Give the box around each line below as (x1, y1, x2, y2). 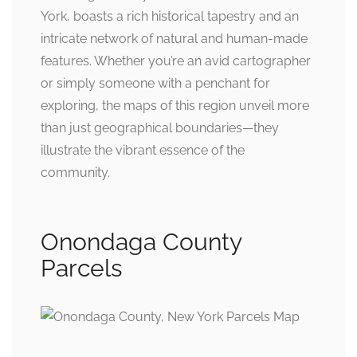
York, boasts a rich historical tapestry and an (41, 9, 299, 24)
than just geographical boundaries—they (41, 120, 279, 135)
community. (41, 165, 110, 180)
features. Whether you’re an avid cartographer (41, 53, 311, 69)
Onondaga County (41, 228, 241, 256)
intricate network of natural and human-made (41, 31, 308, 46)
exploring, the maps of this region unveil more (41, 98, 309, 113)
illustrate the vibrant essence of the (41, 143, 245, 158)
